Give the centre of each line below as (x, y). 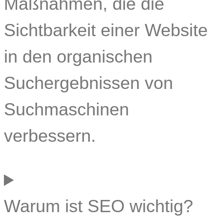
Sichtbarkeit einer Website (106, 30)
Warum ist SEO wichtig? (99, 206)
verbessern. (50, 136)
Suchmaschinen (66, 109)
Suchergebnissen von (88, 83)
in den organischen (78, 57)
